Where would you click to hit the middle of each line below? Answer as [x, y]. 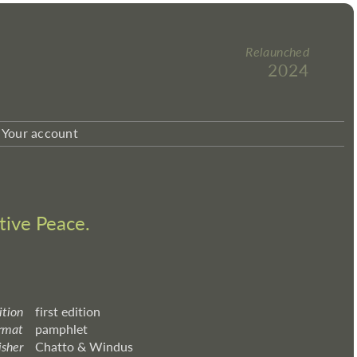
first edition [68, 311]
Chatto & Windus [84, 346]
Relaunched [277, 51]
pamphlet [61, 329]
